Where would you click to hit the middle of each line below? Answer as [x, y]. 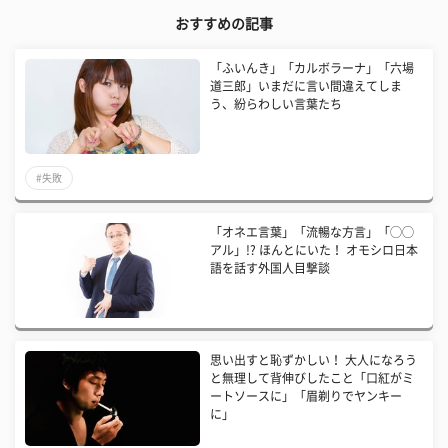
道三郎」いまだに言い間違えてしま [306, 85]
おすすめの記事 [224, 23]
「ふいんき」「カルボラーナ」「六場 [312, 67]
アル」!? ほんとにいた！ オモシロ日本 [314, 249]
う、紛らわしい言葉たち [276, 103]
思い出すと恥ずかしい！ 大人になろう [314, 359]
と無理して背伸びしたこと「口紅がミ [312, 377]
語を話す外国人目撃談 [270, 267]
